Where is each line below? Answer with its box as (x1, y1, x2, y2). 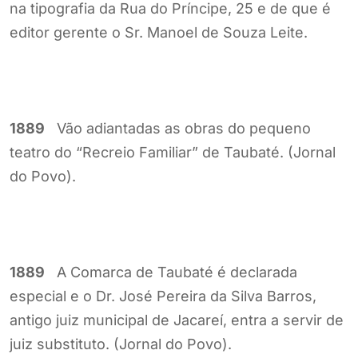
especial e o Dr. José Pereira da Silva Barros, (10, 287, 316, 304)
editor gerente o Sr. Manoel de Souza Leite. (10, 23, 308, 41)
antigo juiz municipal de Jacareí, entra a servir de (10, 311, 344, 328)
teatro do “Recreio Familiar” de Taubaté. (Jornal (10, 143, 336, 161)
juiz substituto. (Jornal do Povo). (10, 335, 232, 352)
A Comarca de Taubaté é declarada (45, 263, 297, 280)
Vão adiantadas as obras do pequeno (45, 119, 311, 137)
